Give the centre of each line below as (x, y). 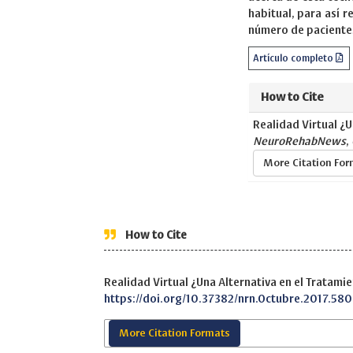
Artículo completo (294, 58)
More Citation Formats (175, 333)
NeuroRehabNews (299, 141)
